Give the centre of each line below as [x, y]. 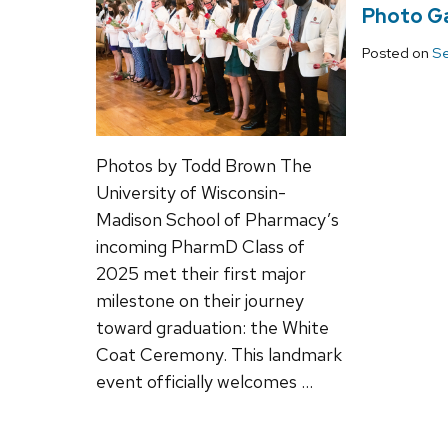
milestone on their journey [200, 300]
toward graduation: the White [212, 327]
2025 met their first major [201, 273]
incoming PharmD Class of [200, 246]
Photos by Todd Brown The [204, 165]
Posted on [397, 53]
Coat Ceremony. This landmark [219, 354]
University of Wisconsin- [191, 192]
